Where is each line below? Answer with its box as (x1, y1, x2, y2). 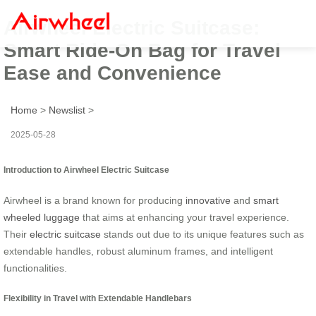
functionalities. (4, 262, 67, 274)
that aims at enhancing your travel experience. (80, 211, 289, 223)
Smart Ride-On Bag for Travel (4, 39, 281, 61)
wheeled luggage (4, 211, 80, 223)
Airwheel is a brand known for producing (4, 194, 186, 206)
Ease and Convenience (4, 61, 221, 84)
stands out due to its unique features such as (101, 228, 304, 240)
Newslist (49, 104, 85, 116)
